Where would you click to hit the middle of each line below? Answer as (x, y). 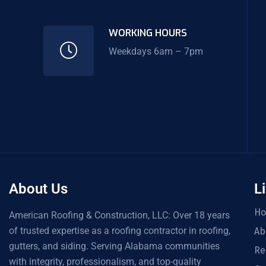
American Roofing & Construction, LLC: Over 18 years (119, 215)
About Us (38, 189)
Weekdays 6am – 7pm (156, 52)
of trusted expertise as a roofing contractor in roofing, (120, 230)
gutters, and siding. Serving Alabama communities (114, 246)
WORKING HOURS (148, 33)
